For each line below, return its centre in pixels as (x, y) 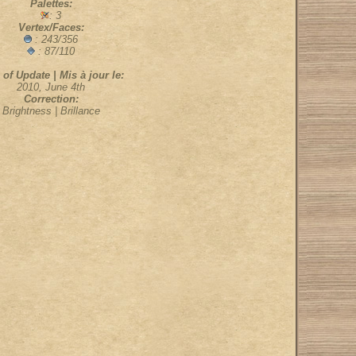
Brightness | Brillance (51, 111)
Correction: (51, 99)
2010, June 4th (51, 87)
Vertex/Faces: (51, 27)
